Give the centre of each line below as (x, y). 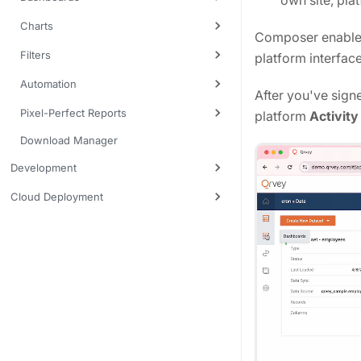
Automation (48, 84)
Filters (35, 55)
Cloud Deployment (57, 197)
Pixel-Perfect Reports (73, 113)
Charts (37, 26)
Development (44, 168)
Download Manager (69, 140)
